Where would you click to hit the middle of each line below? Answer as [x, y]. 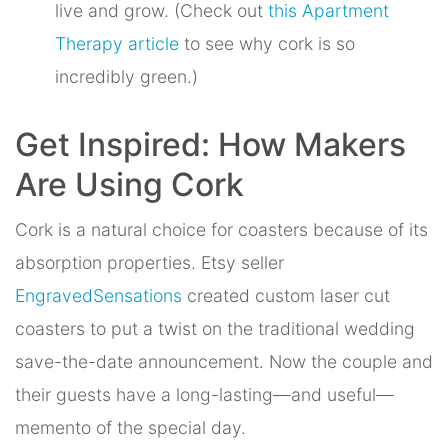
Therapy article [117, 44]
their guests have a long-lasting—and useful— [204, 395]
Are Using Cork [129, 185]
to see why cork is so [267, 44]
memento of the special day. [130, 428]
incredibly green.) [126, 77]
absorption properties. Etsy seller [149, 263]
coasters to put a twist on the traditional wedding [215, 329]
